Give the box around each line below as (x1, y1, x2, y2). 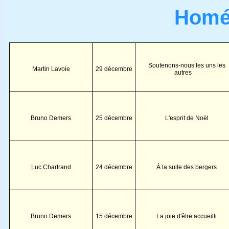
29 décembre (95, 65, 132, 73)
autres (174, 68, 192, 76)
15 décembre (95, 212, 132, 220)
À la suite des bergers (156, 163, 217, 171)
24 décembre (95, 163, 132, 171)
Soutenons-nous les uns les (148, 61, 225, 69)
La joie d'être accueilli (156, 212, 217, 220)
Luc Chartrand (31, 163, 71, 171)
